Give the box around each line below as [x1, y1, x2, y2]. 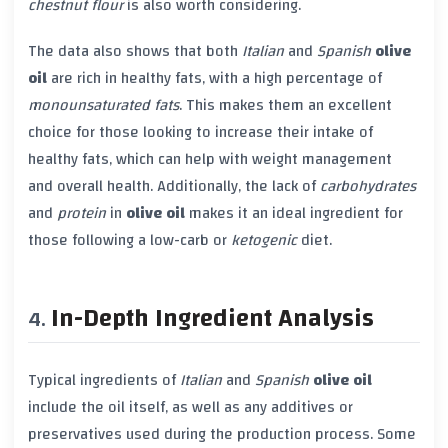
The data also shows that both [28, 37, 242, 66]
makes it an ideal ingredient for [185, 199, 403, 228]
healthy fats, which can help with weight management [28, 145, 392, 174]
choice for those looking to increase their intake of [28, 118, 373, 147]
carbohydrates [320, 172, 416, 201]
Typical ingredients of [28, 366, 180, 395]
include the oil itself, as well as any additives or [28, 393, 353, 422]
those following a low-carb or [28, 226, 231, 255]
